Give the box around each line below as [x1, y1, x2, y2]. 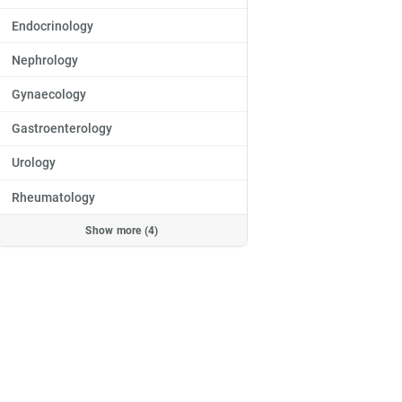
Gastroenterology [12, 121, 112, 136]
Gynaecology [12, 87, 86, 101]
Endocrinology [12, 18, 93, 33]
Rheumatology [12, 189, 95, 205]
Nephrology [12, 52, 78, 67]
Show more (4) [85, 223, 159, 237]
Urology [12, 155, 56, 170]
